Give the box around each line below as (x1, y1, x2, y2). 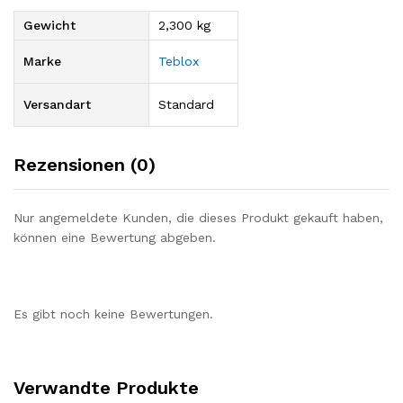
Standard (158, 96, 214, 112)
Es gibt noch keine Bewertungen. (13, 307, 213, 322)
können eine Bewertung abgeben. (13, 229, 216, 245)
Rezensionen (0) (13, 153, 156, 175)
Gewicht (23, 17, 76, 32)
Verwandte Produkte (13, 377, 199, 399)
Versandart (23, 96, 91, 112)
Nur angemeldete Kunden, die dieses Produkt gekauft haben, (13, 210, 383, 225)
